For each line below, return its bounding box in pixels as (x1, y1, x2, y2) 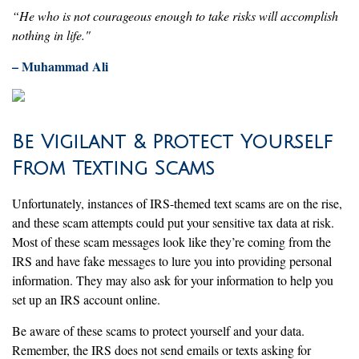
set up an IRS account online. (12, 290, 164, 308)
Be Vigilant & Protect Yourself (12, 131, 333, 152)
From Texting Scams (12, 157, 215, 179)
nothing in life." (12, 26, 95, 43)
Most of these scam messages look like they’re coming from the (12, 232, 331, 250)
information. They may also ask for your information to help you (12, 271, 333, 288)
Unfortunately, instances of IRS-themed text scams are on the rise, (12, 194, 342, 212)
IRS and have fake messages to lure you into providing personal (12, 252, 332, 269)
